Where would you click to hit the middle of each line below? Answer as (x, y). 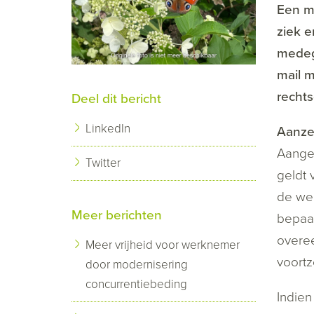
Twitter (103, 163)
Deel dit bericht (116, 99)
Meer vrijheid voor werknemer (163, 245)
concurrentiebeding (136, 284)
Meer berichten (117, 215)
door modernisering (137, 265)
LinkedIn (108, 129)
